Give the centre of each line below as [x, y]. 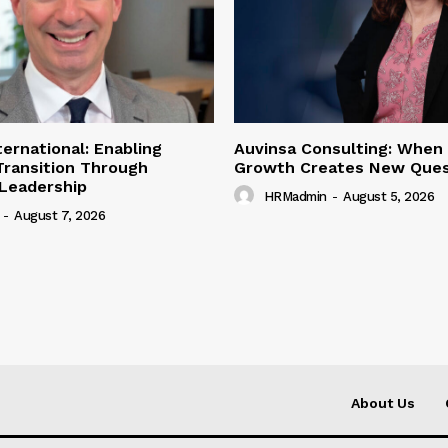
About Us [383, 403]
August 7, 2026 [59, 216]
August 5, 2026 [388, 197]
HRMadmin [295, 197]
